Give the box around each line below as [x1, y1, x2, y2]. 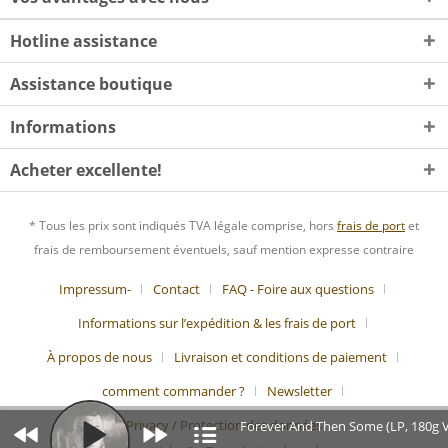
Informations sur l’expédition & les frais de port [77, 313, 356, 332]
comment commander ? [101, 381, 245, 400]
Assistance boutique [10, 73, 172, 96]
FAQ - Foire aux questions [222, 279, 374, 298]
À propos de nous [46, 347, 152, 366]
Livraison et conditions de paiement [173, 347, 387, 366]
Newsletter [266, 381, 332, 400]
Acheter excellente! [10, 159, 162, 182]
